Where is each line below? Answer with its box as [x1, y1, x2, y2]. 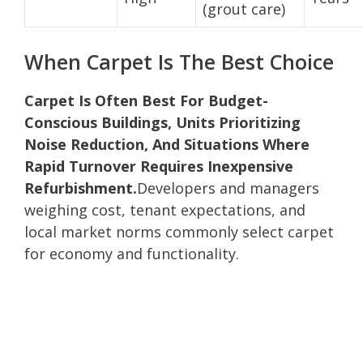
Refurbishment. [24, 177, 137, 198]
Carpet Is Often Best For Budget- [24, 90, 268, 110]
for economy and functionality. [24, 243, 239, 263]
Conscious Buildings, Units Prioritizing [24, 112, 301, 132]
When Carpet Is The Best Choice [24, 47, 334, 75]
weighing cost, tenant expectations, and [24, 199, 305, 220]
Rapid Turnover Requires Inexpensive [24, 156, 293, 176]
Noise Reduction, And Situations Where [24, 134, 310, 154]
